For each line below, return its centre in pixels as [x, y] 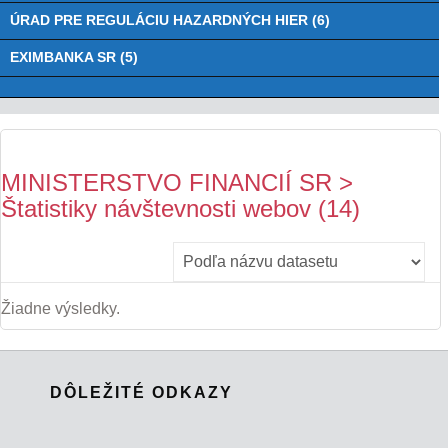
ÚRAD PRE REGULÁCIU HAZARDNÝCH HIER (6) [170, 21]
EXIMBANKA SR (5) [74, 58]
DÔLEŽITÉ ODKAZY [141, 393]
